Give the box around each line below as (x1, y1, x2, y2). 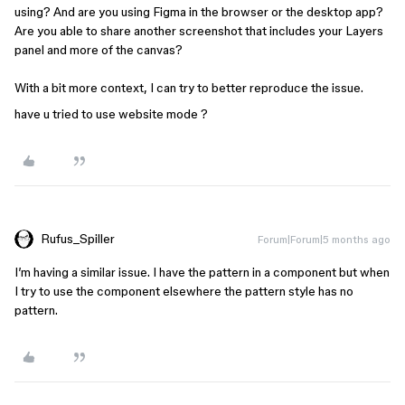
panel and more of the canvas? (14, 42, 183, 57)
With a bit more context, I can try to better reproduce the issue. (14, 80, 366, 95)
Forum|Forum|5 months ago (258, 233, 391, 245)
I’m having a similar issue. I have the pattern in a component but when (14, 265, 390, 279)
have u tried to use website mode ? (14, 107, 208, 121)
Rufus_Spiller (41, 231, 115, 246)
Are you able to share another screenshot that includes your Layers (14, 24, 383, 38)
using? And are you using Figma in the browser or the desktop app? (14, 5, 383, 19)
